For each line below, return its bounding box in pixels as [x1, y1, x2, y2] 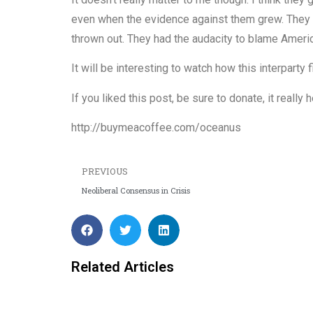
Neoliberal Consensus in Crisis [82, 185, 190, 196]
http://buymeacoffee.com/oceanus [71, 120, 241, 134]
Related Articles [71, 259, 174, 276]
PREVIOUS [82, 166, 128, 177]
